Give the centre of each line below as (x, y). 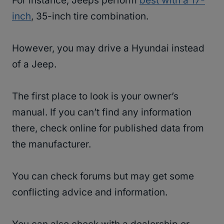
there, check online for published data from (108, 128)
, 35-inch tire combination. (91, 16)
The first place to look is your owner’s (95, 96)
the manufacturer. (53, 144)
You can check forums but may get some (103, 176)
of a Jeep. (35, 64)
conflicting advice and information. (90, 192)
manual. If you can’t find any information (102, 112)
